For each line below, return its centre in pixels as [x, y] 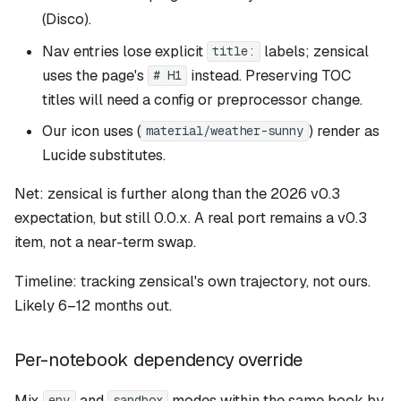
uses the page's [94, 75]
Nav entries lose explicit [124, 51]
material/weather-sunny [225, 131]
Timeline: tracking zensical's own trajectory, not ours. [192, 281]
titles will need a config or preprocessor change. [202, 99]
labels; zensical [315, 51]
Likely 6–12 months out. [93, 305]
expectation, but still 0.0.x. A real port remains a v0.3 [191, 218]
